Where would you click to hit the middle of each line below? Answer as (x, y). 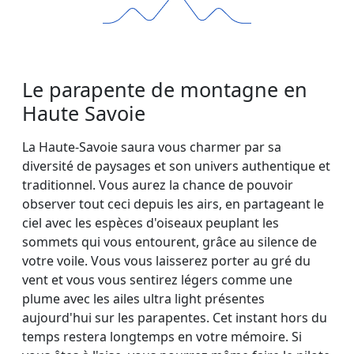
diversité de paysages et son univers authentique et (176, 166)
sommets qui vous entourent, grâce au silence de (169, 242)
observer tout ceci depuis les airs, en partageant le (173, 204)
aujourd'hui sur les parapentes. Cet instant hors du (175, 318)
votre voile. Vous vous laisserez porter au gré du (166, 261)
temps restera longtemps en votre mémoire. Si (162, 337)
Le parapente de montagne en (165, 90)
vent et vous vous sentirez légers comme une (157, 280)
